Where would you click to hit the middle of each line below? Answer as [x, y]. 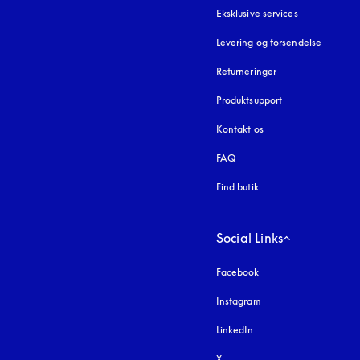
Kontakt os [239, 129]
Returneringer [246, 71]
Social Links [250, 238]
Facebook [237, 272]
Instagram [238, 301]
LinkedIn [235, 330]
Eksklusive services [257, 13]
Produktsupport [249, 100]
